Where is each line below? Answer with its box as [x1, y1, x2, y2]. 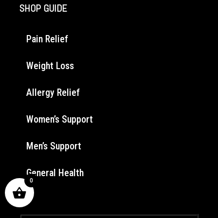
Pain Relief [26, 33, 68, 45]
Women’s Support [26, 113, 93, 125]
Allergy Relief [26, 86, 80, 98]
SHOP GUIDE [19, 1, 67, 15]
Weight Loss [26, 59, 74, 72]
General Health [26, 166, 84, 179]
